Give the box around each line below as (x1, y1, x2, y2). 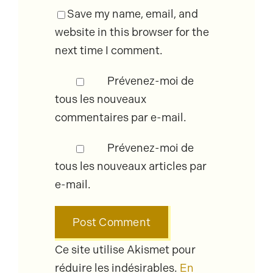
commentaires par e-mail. (54, 111, 186, 125)
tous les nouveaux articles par (54, 160, 207, 174)
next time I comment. (54, 44, 163, 58)
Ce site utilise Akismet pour (54, 243, 196, 257)
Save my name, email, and (66, 7, 198, 21)
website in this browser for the (54, 26, 209, 40)
